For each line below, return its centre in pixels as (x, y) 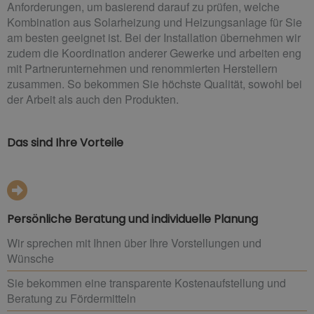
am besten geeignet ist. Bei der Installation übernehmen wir (154, 37)
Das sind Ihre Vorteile (65, 142)
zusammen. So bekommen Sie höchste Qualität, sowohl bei (155, 83)
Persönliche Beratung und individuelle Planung (132, 219)
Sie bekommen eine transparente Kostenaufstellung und (146, 282)
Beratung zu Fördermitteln (71, 298)
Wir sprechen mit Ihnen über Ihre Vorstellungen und (134, 243)
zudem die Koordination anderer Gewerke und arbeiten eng (154, 53)
